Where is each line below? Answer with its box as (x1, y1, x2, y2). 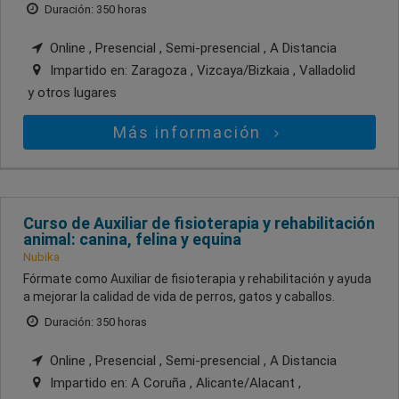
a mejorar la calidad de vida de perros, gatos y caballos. (23, 289, 335, 305)
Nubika (23, 250, 60, 265)
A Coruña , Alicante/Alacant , (131, 375, 301, 392)
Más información (113, 123, 267, 142)
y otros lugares (28, 85, 117, 102)
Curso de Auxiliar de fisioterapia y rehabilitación (23, 214, 375, 233)
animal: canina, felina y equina (23, 230, 241, 249)
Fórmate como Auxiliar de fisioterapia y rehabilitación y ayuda (23, 272, 371, 287)
